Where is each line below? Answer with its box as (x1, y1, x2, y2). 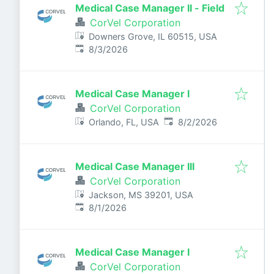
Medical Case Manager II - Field (75, 2, 224, 14)
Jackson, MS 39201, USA (89, 190, 194, 200)
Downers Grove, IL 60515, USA (89, 31, 218, 42)
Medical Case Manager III (75, 160, 194, 172)
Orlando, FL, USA (89, 117, 160, 127)
